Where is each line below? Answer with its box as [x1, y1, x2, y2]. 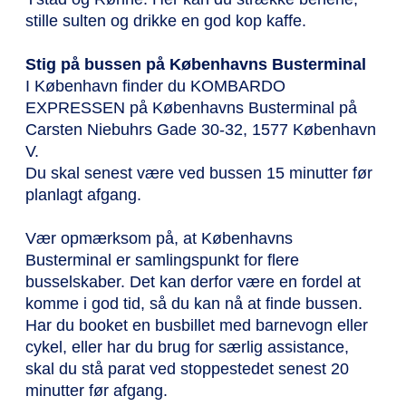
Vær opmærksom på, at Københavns [25, 229, 293, 248]
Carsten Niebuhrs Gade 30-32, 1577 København [25, 121, 376, 140]
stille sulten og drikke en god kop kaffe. [25, 12, 306, 31]
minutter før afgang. [25, 382, 172, 401]
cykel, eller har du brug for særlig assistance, [25, 338, 349, 357]
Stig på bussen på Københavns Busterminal [25, 55, 366, 74]
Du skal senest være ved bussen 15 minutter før [25, 164, 372, 183]
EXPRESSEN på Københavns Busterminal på [25, 99, 357, 118]
